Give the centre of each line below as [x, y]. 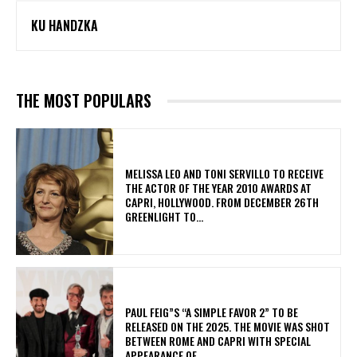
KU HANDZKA [65, 26]
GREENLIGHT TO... [165, 216]
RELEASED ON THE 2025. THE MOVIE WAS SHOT [228, 326]
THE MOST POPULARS [84, 101]
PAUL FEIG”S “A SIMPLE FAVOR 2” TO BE [212, 312]
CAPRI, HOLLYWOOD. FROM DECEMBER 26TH [222, 202]
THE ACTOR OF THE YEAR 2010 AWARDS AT [219, 187]
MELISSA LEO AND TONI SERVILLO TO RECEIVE [225, 173]
